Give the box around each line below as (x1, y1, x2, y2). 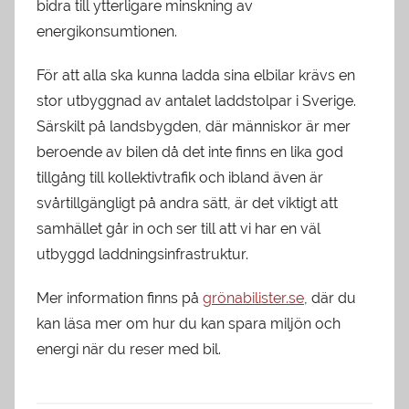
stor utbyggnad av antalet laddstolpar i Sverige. (37, 91, 356, 110)
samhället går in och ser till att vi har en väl (37, 219, 320, 237)
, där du (304, 288, 356, 307)
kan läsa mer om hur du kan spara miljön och (37, 314, 341, 332)
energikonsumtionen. (37, 22, 177, 40)
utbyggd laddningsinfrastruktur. (37, 245, 248, 263)
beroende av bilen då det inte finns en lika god (37, 142, 343, 161)
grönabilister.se (203, 288, 304, 307)
